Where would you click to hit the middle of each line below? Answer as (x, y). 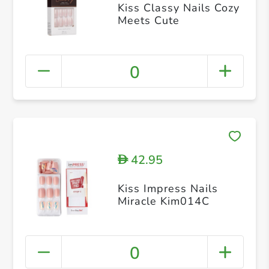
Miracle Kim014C (163, 201)
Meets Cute (148, 20)
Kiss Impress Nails (168, 188)
